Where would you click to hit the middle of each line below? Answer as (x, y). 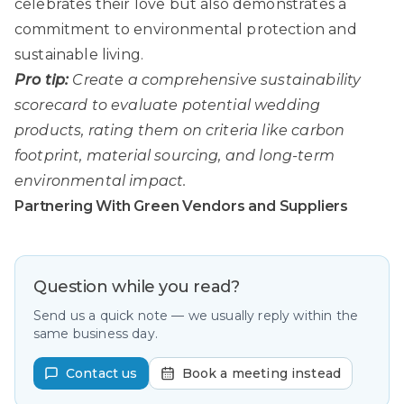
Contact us (102, 373)
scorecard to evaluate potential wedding (168, 105)
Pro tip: (42, 79)
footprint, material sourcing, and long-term (174, 155)
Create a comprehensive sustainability (217, 79)
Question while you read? (137, 286)
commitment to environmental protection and (186, 29)
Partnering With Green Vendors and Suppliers (182, 206)
